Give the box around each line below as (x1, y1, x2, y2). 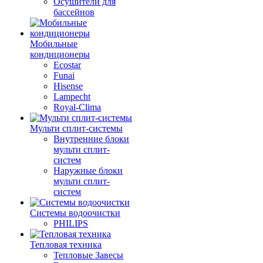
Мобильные (30, 39, 77, 49)
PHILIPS (53, 218, 88, 228)
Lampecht (53, 92, 90, 102)
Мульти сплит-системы (30, 123, 123, 133)
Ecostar (53, 60, 81, 70)
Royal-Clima (53, 102, 101, 112)
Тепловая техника (30, 240, 102, 249)
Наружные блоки (53, 166, 123, 176)
